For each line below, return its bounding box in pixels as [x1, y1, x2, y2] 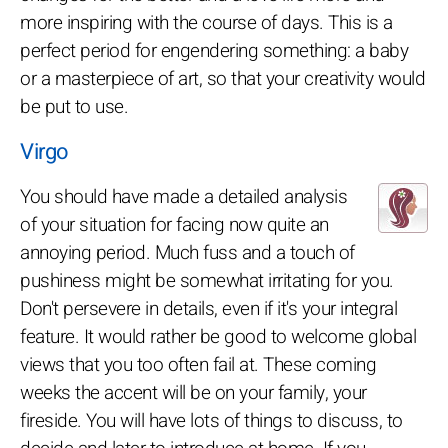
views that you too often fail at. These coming [20, 350, 376, 379]
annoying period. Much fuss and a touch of [20, 238, 355, 267]
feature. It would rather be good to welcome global [20, 322, 416, 351]
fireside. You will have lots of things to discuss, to [20, 406, 403, 435]
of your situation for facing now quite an [20, 210, 329, 239]
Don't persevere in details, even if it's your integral [20, 294, 397, 323]
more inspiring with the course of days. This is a [20, 8, 393, 37]
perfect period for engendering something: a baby [20, 36, 408, 65]
